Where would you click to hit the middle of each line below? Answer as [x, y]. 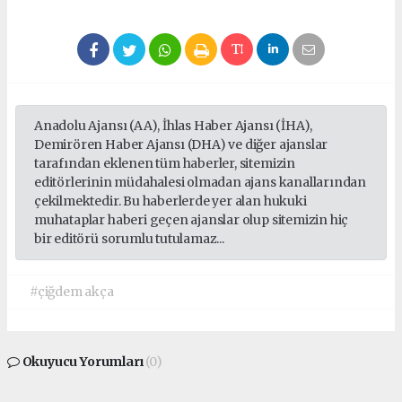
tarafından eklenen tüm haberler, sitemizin [165, 163]
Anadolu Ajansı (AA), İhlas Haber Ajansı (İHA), [174, 126]
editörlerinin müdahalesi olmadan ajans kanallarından [201, 182]
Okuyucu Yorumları [83, 362]
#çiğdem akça [72, 292]
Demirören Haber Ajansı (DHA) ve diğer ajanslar [181, 144]
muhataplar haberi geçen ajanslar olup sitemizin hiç [192, 220]
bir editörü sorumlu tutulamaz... [129, 239]
